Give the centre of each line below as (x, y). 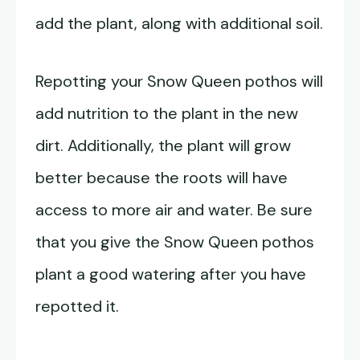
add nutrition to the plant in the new (167, 114)
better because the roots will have (162, 178)
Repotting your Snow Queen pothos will (179, 82)
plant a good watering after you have (171, 274)
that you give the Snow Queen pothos (175, 242)
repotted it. (77, 307)
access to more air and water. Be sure (174, 210)
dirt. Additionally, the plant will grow (163, 146)
